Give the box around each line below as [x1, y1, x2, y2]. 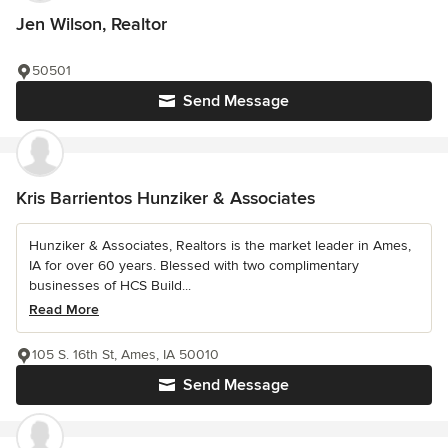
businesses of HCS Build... [29, 277, 191, 294]
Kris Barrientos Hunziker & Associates [16, 187, 315, 209]
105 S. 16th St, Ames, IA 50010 [32, 346, 219, 363]
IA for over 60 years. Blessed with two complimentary [29, 257, 359, 274]
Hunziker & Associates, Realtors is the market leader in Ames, [29, 237, 411, 254]
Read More [29, 301, 99, 318]
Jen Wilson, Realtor [16, 13, 167, 35]
